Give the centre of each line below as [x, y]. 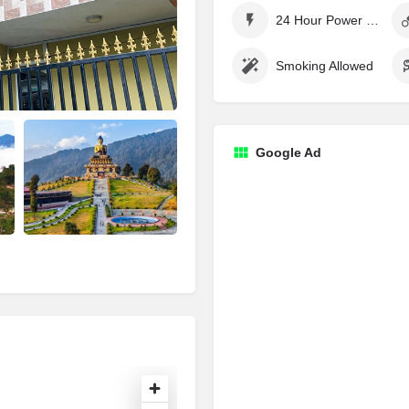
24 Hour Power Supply [372, 20]
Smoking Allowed [325, 66]
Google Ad [288, 152]
